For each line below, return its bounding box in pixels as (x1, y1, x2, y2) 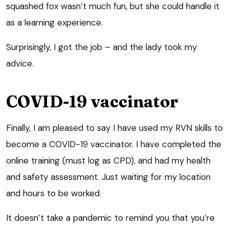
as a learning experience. (6, 16, 103, 28)
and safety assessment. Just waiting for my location (6, 171, 211, 182)
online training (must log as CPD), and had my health (6, 154, 211, 166)
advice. (6, 57, 34, 69)
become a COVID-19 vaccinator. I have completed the (6, 138, 221, 150)
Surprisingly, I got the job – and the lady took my (6, 41, 197, 53)
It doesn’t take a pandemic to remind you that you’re (6, 212, 215, 223)
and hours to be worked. (6, 187, 101, 199)
